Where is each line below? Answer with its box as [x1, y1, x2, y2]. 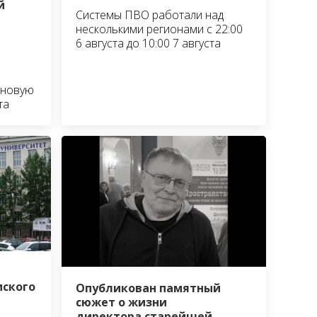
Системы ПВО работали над [76, 7, 224, 23]
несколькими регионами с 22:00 [76, 21, 243, 38]
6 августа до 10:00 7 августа [76, 35, 221, 52]
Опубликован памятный [76, 280, 221, 296]
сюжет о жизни [76, 294, 168, 311]
